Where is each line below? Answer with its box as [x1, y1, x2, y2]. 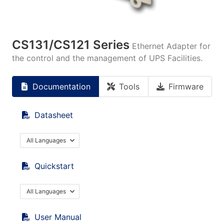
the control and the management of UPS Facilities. [12, 53, 202, 63]
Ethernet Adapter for [132, 41, 210, 51]
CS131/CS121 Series [12, 37, 129, 52]
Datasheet [34, 110, 73, 120]
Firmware [168, 81, 203, 91]
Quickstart [34, 161, 74, 171]
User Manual [34, 212, 81, 222]
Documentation [32, 81, 91, 91]
